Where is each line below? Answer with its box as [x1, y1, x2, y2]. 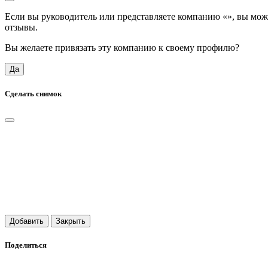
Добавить [10, 216, 44, 226]
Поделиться [5, 240, 47, 249]
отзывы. [5, 22, 38, 33]
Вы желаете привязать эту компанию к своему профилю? [5, 42, 239, 53]
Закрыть [56, 216, 86, 226]
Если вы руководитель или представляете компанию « [5, 11, 227, 22]
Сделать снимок [5, 89, 62, 98]
